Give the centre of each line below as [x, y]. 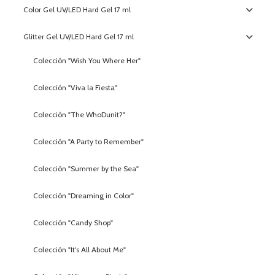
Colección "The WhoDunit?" [79, 114]
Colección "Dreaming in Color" [84, 195]
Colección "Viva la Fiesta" [76, 87]
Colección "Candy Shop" [73, 222]
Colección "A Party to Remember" [89, 141]
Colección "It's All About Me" [80, 249]
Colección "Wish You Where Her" [87, 60]
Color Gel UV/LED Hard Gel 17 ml [77, 9]
